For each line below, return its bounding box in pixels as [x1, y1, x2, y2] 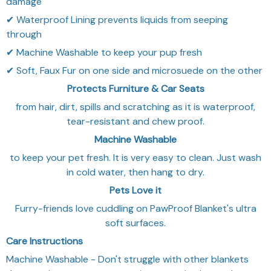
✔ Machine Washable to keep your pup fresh [6, 45, 202, 59]
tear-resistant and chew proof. [67, 114, 204, 128]
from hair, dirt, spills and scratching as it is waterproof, [16, 100, 255, 113]
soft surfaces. [105, 216, 166, 229]
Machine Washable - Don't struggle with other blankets [6, 252, 249, 266]
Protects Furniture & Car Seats [67, 82, 204, 95]
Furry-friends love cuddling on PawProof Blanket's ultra [15, 201, 256, 215]
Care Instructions [6, 234, 83, 247]
